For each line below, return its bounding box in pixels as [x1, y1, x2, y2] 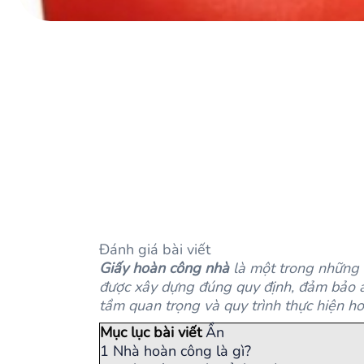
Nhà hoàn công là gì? [113, 341, 251, 361]
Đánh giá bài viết [99, 240, 210, 259]
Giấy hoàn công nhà [99, 258, 229, 278]
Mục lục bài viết [100, 323, 201, 342]
